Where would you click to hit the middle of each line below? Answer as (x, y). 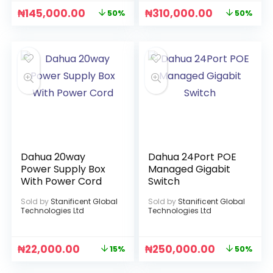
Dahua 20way (53, 157)
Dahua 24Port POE (193, 157)
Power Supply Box (63, 169)
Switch (164, 181)
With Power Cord (62, 181)
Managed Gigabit (190, 169)
